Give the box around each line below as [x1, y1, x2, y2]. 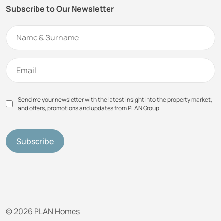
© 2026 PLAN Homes [6, 206, 80, 217]
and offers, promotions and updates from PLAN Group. [17, 104, 161, 112]
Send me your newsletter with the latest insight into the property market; [17, 95, 213, 104]
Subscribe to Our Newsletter [6, 3, 114, 15]
